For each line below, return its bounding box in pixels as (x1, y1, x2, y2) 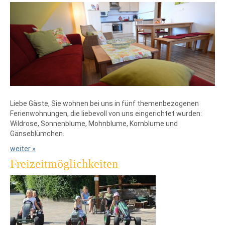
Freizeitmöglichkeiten (10, 157, 118, 171)
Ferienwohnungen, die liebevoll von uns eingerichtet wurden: (10, 109, 202, 118)
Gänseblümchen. (10, 130, 64, 138)
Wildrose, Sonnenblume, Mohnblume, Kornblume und (10, 120, 178, 128)
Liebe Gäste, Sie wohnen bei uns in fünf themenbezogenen (10, 99, 199, 108)
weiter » (10, 145, 36, 153)
